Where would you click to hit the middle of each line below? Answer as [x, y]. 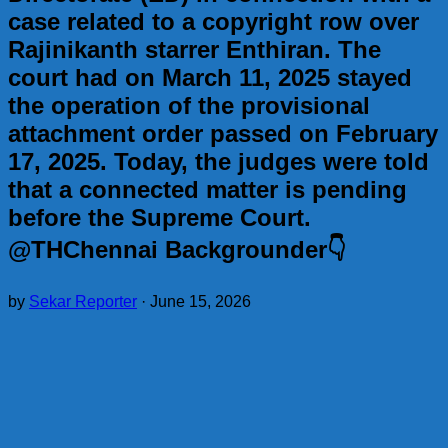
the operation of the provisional [189, 105]
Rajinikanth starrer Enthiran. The [194, 49]
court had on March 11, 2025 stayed [210, 77]
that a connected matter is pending [207, 189]
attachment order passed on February [223, 133]
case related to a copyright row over [213, 21]
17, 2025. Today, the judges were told [218, 161]
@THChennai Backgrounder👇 [177, 249]
